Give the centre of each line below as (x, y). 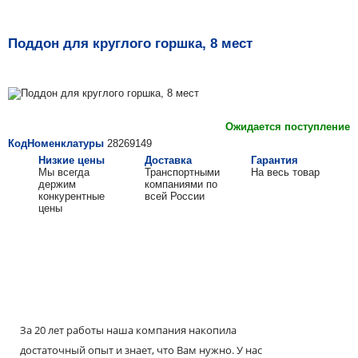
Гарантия (274, 160)
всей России (174, 196)
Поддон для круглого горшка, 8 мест (130, 44)
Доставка (168, 160)
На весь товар (285, 172)
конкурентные (72, 196)
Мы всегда (64, 172)
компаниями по (181, 184)
